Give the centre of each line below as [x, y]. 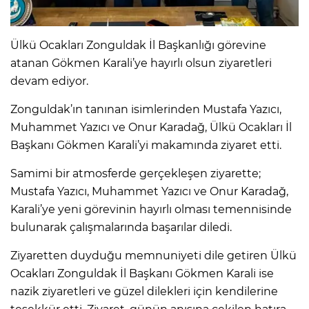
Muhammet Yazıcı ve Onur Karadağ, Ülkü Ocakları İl [151, 127]
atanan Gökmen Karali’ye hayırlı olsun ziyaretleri [141, 63]
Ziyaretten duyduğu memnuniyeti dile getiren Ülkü [153, 255]
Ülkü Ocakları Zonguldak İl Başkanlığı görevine [138, 45]
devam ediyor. [49, 81]
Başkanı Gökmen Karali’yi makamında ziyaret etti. [146, 145]
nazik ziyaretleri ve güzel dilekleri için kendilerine [144, 291]
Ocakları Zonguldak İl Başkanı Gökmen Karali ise [142, 273]
